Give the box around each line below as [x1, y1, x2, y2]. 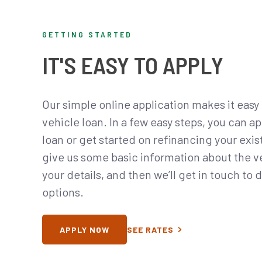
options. [42, 184, 84, 199]
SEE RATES [127, 224, 174, 235]
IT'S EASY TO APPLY [42, 50, 223, 79]
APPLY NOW [60, 224, 109, 235]
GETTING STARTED [42, 29, 132, 39]
